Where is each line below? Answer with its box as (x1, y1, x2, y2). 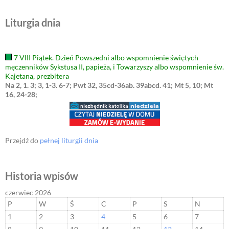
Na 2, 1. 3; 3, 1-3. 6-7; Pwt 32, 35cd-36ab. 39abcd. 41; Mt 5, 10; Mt (5, 81, 213, 90)
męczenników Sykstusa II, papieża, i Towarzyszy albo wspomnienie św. (5, 62, 224, 72)
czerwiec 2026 (5, 188, 51, 197)
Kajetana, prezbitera (5, 72, 69, 81)
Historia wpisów (5, 170, 78, 182)
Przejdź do (5, 136, 40, 145)
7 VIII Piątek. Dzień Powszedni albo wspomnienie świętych (13, 53, 198, 62)
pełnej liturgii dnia (40, 136, 98, 145)
